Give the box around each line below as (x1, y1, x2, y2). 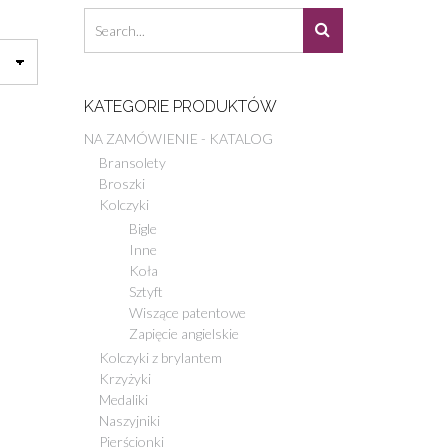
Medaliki (98, 390, 148, 408)
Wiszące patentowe (128, 303, 246, 321)
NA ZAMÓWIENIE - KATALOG (83, 129, 273, 147)
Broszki (98, 174, 145, 192)
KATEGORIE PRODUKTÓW (83, 96, 277, 116)
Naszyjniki (98, 411, 160, 429)
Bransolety (98, 153, 166, 171)
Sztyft (128, 282, 163, 300)
